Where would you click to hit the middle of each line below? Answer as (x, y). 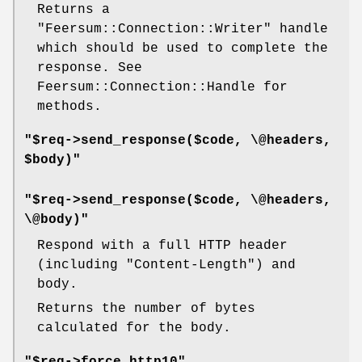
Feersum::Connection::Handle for (162, 88)
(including (82, 265)
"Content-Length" (191, 265)
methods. (69, 107)
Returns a (74, 10)
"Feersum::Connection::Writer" (154, 29)
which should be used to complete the (183, 49)
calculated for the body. (134, 328)
